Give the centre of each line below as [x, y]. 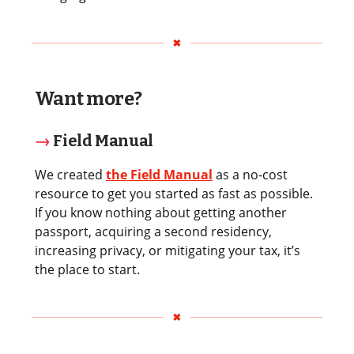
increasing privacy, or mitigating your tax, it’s [168, 251]
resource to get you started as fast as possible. [174, 194]
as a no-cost [250, 175]
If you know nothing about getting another [161, 213]
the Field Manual [159, 175]
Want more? [88, 99]
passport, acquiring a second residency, [153, 232]
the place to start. [87, 270]
